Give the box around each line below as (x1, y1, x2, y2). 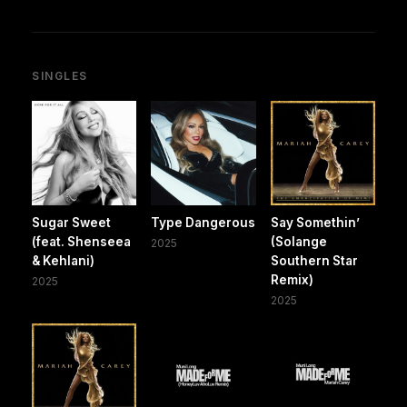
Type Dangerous (151, 215, 256, 231)
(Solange (270, 234, 327, 250)
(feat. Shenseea (32, 234, 131, 250)
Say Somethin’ (270, 215, 360, 231)
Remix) (270, 273, 313, 288)
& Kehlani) (32, 253, 94, 269)
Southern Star (270, 253, 358, 269)
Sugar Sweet (32, 215, 111, 231)
